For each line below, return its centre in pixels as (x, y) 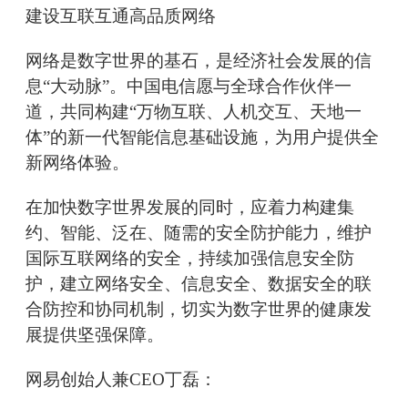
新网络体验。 (77, 163)
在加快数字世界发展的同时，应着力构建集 (190, 208)
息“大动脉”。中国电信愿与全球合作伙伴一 (189, 87)
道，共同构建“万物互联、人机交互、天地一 (194, 112)
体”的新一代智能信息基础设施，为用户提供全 (202, 138)
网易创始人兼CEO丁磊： (121, 380)
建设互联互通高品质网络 (121, 16)
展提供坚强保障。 (95, 335)
